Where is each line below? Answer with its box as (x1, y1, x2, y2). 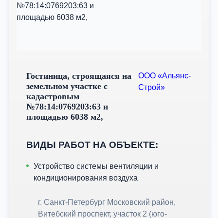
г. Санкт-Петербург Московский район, (38, 198, 176, 207)
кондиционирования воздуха (34, 174, 138, 182)
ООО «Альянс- (138, 72, 191, 80)
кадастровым (26, 91, 79, 102)
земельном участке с (26, 81, 108, 91)
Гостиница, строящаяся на (26, 71, 131, 81)
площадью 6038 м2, (26, 112, 103, 122)
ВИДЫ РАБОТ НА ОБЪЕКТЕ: (26, 139, 158, 150)
